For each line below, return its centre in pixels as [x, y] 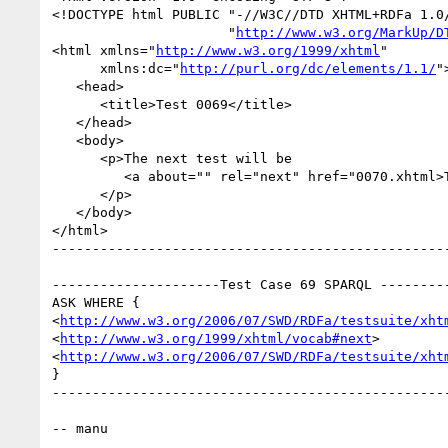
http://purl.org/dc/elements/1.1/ [308, 68]
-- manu [80, 428]
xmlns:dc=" [140, 68]
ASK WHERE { [96, 302]
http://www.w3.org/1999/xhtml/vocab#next [216, 338]
